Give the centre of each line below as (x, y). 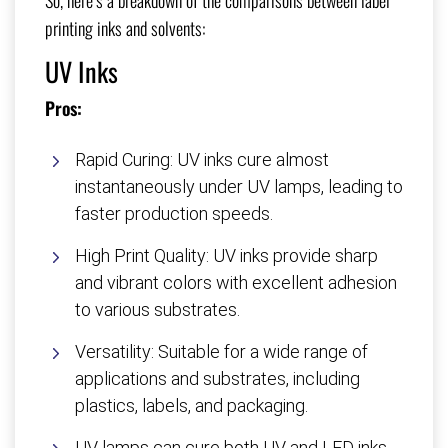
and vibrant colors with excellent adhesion (236, 283)
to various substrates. (157, 310)
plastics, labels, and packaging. (191, 406)
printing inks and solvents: (125, 28)
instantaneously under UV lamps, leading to (239, 187)
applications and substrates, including (217, 379)
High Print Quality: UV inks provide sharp (226, 256)
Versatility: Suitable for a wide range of (221, 352)
